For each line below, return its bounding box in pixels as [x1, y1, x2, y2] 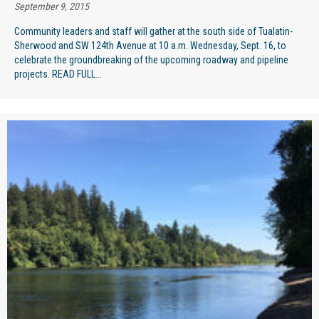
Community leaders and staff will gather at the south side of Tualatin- [14, 25, 293, 37]
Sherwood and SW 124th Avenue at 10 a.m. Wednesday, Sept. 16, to [14, 39, 286, 51]
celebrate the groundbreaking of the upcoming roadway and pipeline [14, 53, 288, 66]
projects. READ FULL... [14, 68, 102, 80]
